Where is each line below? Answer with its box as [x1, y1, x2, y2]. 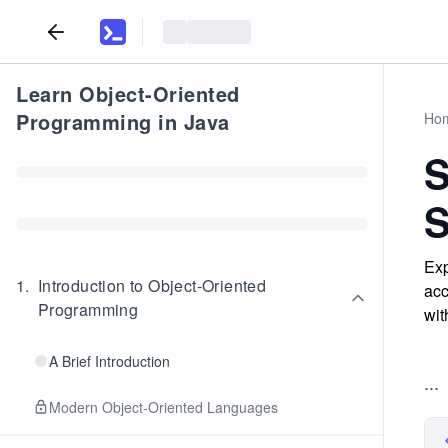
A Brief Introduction [49, 351, 170, 371]
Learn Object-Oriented [16, 79, 240, 108]
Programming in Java [16, 107, 230, 136]
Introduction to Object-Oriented [37, 274, 267, 297]
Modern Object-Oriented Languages [49, 397, 278, 417]
